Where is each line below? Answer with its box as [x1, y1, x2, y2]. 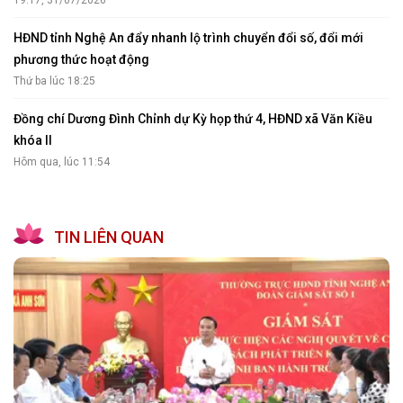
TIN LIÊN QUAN [54, 227, 164, 246]
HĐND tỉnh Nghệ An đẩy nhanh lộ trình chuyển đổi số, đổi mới [13, 30, 363, 45]
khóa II [13, 132, 52, 148]
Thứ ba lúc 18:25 [13, 74, 95, 87]
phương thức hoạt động [13, 51, 149, 67]
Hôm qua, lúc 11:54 [13, 155, 110, 168]
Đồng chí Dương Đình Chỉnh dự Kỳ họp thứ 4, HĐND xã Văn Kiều [13, 111, 372, 126]
